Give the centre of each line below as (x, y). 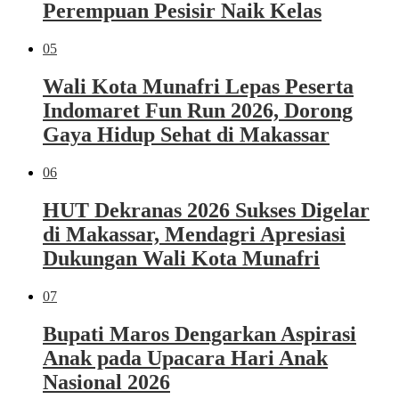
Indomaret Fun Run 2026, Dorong (198, 111)
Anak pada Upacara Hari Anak (185, 358)
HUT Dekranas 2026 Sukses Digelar (206, 210)
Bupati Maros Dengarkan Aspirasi (199, 334)
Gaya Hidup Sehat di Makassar (186, 135)
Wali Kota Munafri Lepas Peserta (198, 87)
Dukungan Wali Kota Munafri (181, 258)
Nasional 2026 (106, 382)
